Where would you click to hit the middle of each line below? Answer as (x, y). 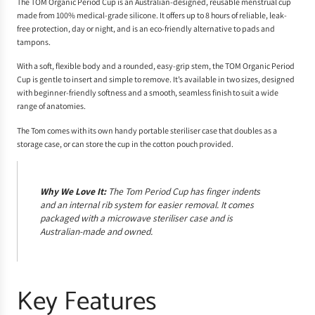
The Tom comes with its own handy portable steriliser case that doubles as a (147, 130)
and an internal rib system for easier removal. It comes (147, 204)
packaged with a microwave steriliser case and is (136, 218)
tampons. (34, 41)
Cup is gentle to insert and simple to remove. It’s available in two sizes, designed (156, 79)
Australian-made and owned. (96, 231)
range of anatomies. (51, 106)
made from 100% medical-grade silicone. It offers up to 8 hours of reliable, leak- (152, 15)
